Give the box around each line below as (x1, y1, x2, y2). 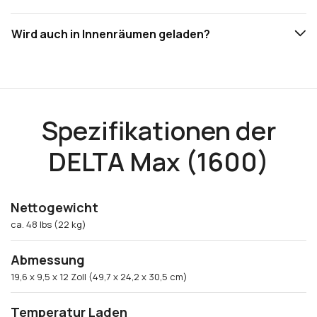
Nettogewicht (11, 199, 98, 217)
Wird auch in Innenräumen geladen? (11, 26, 210, 42)
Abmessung (11, 251, 85, 269)
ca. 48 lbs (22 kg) (11, 218, 86, 231)
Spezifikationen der (41, 113, 276, 149)
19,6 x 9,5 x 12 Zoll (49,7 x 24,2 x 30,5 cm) (11, 270, 188, 284)
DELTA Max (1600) (48, 144, 269, 180)
